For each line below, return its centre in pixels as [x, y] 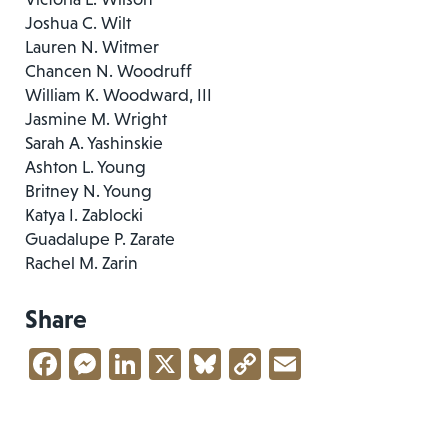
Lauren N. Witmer [92, 46]
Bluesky [272, 363]
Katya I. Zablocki [84, 214]
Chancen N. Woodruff [108, 70]
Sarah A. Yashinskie [94, 142]
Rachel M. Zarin [81, 262]
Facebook [128, 363]
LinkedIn [199, 363]
